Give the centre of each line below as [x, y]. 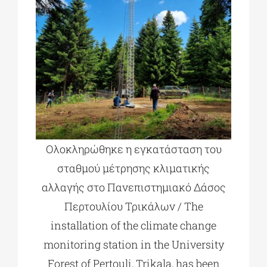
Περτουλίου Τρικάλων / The [133, 206]
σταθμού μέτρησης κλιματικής [133, 168]
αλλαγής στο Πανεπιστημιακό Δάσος [133, 187]
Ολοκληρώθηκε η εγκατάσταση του [133, 149]
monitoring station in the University [133, 244]
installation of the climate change [133, 225]
